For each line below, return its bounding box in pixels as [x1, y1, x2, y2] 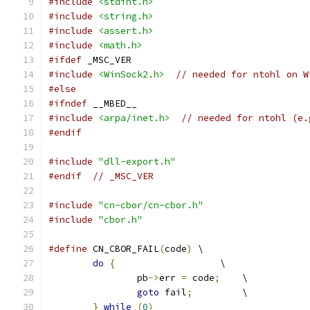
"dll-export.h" [98, 156, 176, 167]
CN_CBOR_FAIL [87, 243, 159, 255]
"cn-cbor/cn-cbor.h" [98, 199, 203, 211]
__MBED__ [87, 98, 137, 109]
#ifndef [48, 98, 87, 109]
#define [48, 243, 87, 255]
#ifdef [48, 54, 82, 66]
